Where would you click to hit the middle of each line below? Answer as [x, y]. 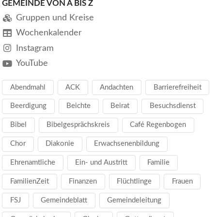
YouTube [32, 63]
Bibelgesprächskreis [78, 125]
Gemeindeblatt [64, 201]
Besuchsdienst [172, 106]
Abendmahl [28, 87]
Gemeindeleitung [134, 201]
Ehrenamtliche [33, 163]
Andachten [117, 87]
